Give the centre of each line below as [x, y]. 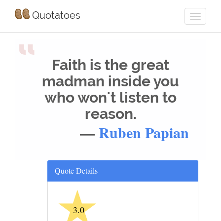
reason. [110, 114]
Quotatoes [55, 15]
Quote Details [76, 170]
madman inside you [110, 81]
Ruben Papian [144, 132]
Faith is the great [110, 65]
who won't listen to [110, 97]
